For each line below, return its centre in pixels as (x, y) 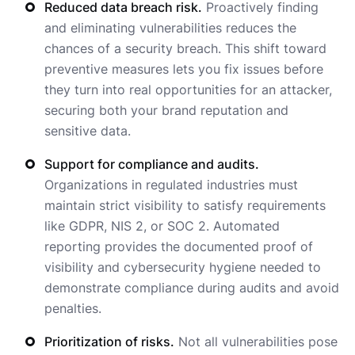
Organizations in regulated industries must (171, 185)
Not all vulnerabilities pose (256, 342)
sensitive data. (88, 131)
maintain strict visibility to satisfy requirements (185, 206)
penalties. (73, 309)
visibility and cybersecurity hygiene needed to (183, 267)
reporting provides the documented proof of (179, 247)
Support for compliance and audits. (152, 164)
